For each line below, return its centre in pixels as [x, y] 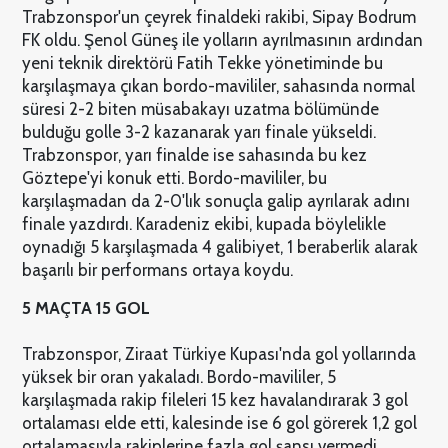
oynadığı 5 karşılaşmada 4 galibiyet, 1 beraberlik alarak [219, 247]
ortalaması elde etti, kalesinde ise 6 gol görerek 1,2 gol [219, 423]
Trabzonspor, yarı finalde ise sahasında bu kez [194, 155]
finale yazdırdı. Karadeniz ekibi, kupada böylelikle [203, 224]
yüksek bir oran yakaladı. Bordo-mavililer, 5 [178, 377]
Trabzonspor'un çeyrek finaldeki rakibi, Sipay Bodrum [218, 17]
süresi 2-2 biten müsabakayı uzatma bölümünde [200, 109]
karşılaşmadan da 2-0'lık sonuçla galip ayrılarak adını [215, 201]
